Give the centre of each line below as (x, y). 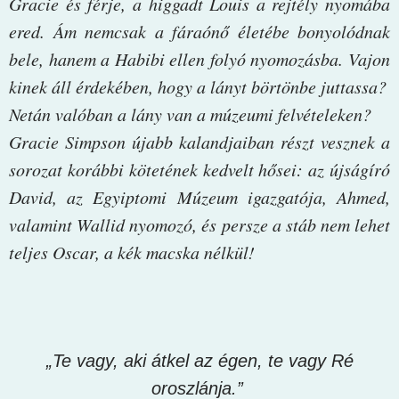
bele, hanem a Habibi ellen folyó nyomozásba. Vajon (199, 58)
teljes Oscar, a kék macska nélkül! (135, 252)
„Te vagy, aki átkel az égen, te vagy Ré (199, 360)
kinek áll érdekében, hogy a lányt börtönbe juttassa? (198, 86)
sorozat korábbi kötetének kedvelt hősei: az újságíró (199, 169)
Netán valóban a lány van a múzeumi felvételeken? (190, 114)
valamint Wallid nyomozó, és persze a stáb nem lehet (199, 224)
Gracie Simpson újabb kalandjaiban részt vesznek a (199, 141)
